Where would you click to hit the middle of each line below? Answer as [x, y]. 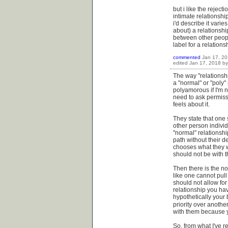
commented [187, 58]
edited [180, 63]
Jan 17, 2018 [205, 63]
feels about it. [191, 105]
